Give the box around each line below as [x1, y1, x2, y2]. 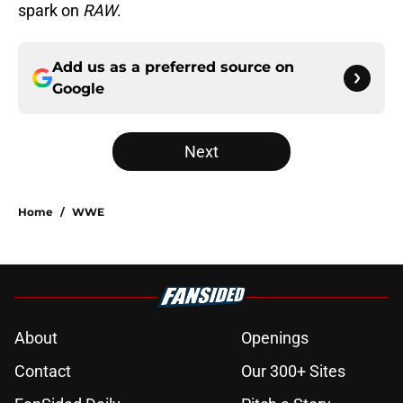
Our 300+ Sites [241, 362, 345, 381]
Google [52, 80, 104, 98]
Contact [14, 362, 71, 381]
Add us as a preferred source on [52, 58, 294, 76]
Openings [241, 328, 309, 348]
